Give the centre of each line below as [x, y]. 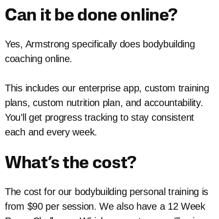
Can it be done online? [91, 17]
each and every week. [53, 132]
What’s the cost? [71, 164]
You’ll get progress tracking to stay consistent [99, 118]
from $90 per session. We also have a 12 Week [105, 207]
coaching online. [39, 59]
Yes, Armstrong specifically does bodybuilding [100, 44]
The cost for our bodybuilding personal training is [107, 192]
